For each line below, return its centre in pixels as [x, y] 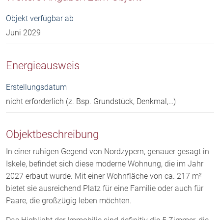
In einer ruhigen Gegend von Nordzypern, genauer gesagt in [108, 151]
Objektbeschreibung [52, 134]
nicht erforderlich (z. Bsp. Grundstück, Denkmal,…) [91, 101]
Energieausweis [43, 65]
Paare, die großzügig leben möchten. [69, 200]
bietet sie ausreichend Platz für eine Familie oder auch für [105, 188]
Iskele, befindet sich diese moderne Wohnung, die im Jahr [105, 164]
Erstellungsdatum [36, 87]
